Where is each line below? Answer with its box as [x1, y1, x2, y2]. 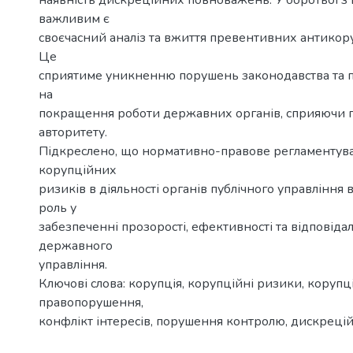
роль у [39, 199, 76, 217]
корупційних [39, 162, 117, 179]
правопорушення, [39, 294, 143, 311]
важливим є [39, 10, 110, 28]
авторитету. [39, 124, 107, 141]
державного [39, 237, 113, 255]
